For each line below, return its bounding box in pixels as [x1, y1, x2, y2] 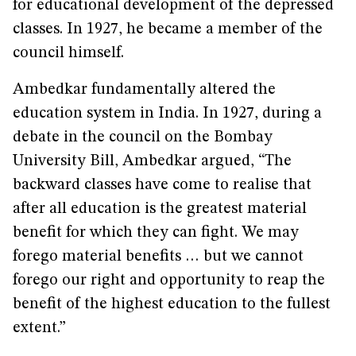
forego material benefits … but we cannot [13, 249, 304, 265]
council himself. [13, 45, 124, 61]
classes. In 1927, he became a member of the [13, 21, 323, 37]
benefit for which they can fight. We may [13, 225, 299, 241]
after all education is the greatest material [13, 201, 307, 217]
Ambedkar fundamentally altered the [13, 82, 276, 98]
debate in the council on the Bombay [13, 130, 273, 145]
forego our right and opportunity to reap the [13, 273, 325, 288]
